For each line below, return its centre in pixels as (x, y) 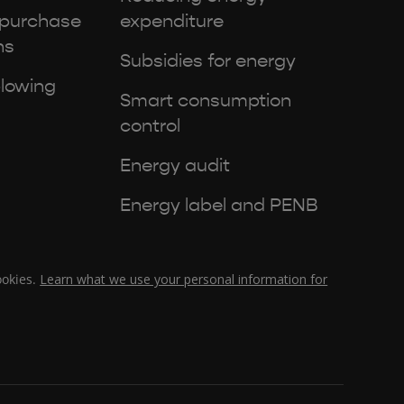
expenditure (172, 21)
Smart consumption (206, 100)
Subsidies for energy (208, 60)
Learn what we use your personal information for (184, 279)
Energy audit (175, 165)
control (151, 125)
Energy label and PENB (219, 205)
